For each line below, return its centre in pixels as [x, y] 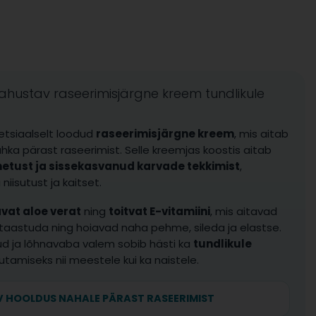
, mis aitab [262, 134]
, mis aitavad [244, 211]
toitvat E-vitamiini [160, 211]
